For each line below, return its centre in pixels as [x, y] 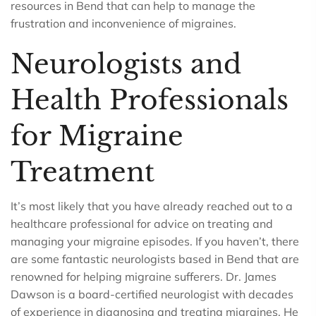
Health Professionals [150, 100]
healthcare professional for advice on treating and [142, 224]
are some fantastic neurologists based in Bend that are [155, 259]
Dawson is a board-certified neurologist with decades [152, 294]
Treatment [83, 172]
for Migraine [97, 136]
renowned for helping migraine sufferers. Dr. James [144, 276]
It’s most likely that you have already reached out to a [152, 206]
